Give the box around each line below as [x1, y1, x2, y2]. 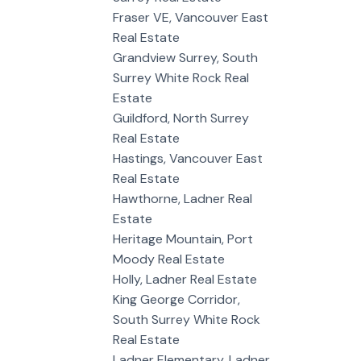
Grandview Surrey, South [113, 48, 259, 66]
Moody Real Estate [113, 250, 226, 268]
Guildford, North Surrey [113, 109, 250, 127]
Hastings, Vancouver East [113, 149, 263, 167]
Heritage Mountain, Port [113, 230, 254, 247]
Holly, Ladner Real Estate [113, 270, 258, 288]
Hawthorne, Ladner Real [113, 189, 253, 207]
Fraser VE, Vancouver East [113, 8, 269, 26]
